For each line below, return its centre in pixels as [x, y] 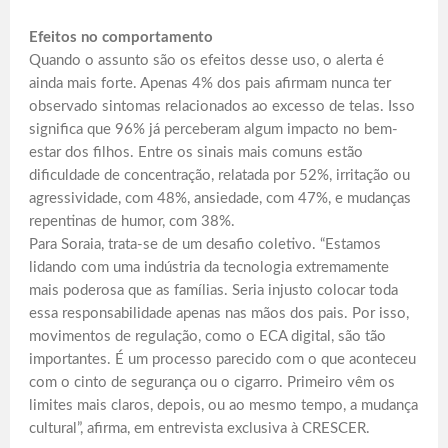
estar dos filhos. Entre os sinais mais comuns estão [196, 153]
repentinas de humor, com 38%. [132, 222]
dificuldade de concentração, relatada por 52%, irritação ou [219, 176]
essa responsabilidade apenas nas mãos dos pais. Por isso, [219, 314]
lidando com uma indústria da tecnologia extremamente [209, 268]
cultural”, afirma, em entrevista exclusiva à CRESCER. [199, 429]
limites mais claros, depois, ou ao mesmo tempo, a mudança [223, 406]
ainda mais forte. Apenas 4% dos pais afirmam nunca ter [210, 84]
